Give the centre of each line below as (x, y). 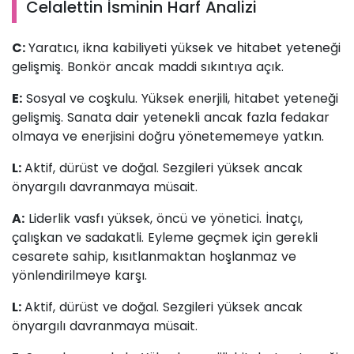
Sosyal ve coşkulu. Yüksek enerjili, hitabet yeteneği (180, 99)
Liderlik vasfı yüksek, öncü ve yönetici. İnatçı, (164, 219)
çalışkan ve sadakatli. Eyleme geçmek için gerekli (165, 238)
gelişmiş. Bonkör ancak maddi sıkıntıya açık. (148, 67)
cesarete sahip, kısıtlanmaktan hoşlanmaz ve (154, 257)
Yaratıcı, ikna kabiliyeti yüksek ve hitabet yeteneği (185, 48)
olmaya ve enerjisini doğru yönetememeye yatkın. (168, 137)
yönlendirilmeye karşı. (79, 276)
